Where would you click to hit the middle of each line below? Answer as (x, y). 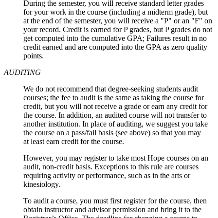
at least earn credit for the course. (74, 142)
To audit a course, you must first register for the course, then (115, 201)
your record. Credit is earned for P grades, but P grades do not (118, 30)
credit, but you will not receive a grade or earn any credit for (115, 107)
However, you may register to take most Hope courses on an (116, 158)
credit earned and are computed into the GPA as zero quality (115, 47)
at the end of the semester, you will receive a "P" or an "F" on (118, 21)
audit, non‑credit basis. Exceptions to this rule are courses (111, 167)
